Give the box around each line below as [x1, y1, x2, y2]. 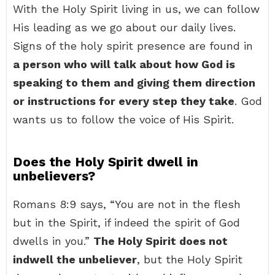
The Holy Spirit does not [93, 234, 228, 247]
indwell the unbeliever [13, 253, 137, 266]
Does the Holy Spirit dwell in [13, 154, 198, 169]
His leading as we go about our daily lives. [13, 21, 236, 34]
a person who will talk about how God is [13, 58, 235, 71]
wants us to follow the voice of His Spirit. [13, 113, 234, 126]
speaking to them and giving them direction [13, 76, 255, 89]
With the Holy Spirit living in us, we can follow [13, 2, 260, 15]
